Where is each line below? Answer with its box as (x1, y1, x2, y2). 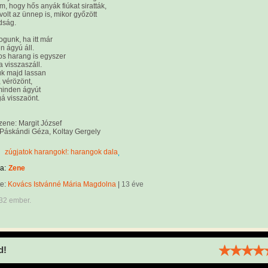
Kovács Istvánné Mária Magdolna (8, 180, 116, 188)
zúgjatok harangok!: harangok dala (5, 148, 118, 156)
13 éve (121, 180, 144, 188)
